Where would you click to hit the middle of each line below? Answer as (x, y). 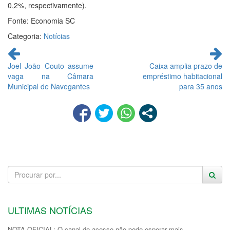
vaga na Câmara (51, 76)
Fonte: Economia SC (41, 21)
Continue (24, 50)
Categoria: (26, 36)
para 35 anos (201, 86)
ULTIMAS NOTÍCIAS (50, 210)
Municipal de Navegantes (49, 86)
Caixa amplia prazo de (186, 66)
